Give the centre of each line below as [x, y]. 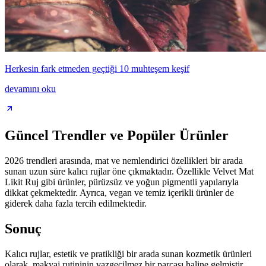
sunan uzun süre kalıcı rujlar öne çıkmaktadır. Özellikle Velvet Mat [129, 171]
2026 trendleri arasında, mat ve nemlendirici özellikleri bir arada [124, 161]
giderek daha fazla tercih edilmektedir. [76, 203]
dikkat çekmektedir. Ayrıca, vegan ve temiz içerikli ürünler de [119, 193]
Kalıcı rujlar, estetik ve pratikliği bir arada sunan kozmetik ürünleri [128, 254]
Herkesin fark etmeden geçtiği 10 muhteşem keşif [97, 69]
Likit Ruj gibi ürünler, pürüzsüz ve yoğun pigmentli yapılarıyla [122, 182]
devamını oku [30, 89]
